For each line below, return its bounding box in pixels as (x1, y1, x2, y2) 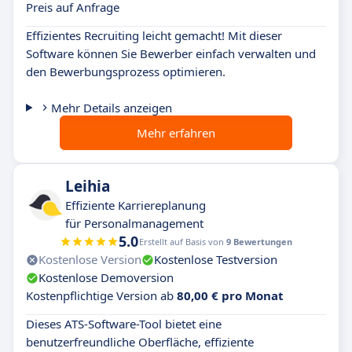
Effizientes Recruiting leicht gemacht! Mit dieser (26, 27, 282, 43)
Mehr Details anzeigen (50, 100, 172, 115)
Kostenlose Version (38, 251, 141, 267)
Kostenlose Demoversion (38, 269, 174, 285)
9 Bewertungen (226, 236, 292, 247)
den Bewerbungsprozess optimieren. (26, 64, 225, 79)
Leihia (65, 176, 110, 196)
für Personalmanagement (65, 215, 203, 231)
